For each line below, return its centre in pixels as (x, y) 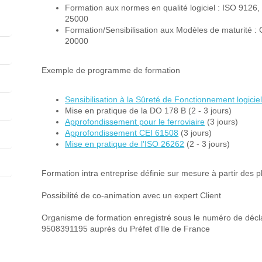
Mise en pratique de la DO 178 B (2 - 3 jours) (149, 111)
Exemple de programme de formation (111, 70)
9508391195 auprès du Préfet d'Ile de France (126, 229)
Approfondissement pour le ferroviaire (135, 122)
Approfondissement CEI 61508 (122, 133)
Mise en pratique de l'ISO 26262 (125, 144)
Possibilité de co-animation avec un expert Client (132, 196)
